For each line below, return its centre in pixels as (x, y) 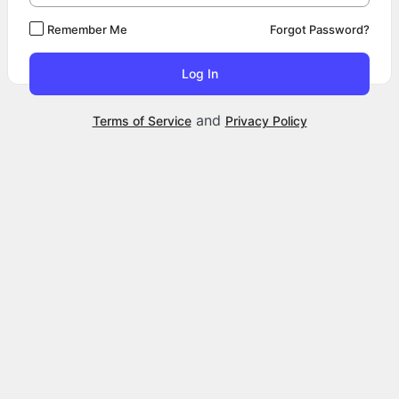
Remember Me (87, 29)
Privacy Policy (266, 121)
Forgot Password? (320, 29)
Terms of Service (142, 121)
